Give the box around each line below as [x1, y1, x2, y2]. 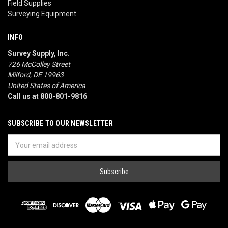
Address [8, 146, 35, 154]
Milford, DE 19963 [8, 70, 64, 79]
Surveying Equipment [8, 9, 76, 18]
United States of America [8, 81, 85, 90]
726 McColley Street [8, 60, 70, 68]
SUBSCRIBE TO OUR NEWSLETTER [8, 119, 113, 127]
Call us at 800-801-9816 [8, 92, 87, 100]
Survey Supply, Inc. [8, 49, 70, 58]
